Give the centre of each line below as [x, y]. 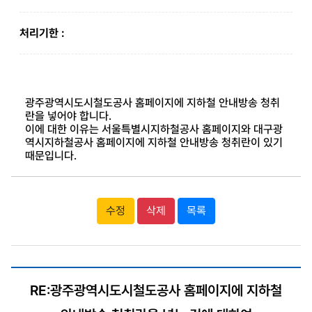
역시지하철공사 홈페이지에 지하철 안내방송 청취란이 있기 [154, 142]
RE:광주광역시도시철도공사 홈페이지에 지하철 [156, 290]
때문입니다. [50, 156]
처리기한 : [42, 33]
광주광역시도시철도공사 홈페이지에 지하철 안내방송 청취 [152, 103]
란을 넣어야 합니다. [68, 116]
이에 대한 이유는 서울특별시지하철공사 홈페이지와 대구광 [154, 129]
